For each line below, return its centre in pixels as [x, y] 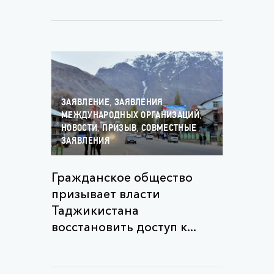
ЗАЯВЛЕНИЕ [85, 103]
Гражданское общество [122, 177]
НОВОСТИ [80, 128]
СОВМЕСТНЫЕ [169, 128]
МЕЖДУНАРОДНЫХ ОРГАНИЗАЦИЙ [131, 116]
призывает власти [106, 194]
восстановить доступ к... [124, 227]
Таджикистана [95, 210]
